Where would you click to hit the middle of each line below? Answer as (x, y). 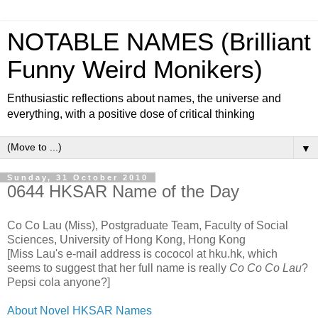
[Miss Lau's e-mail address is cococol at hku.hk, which (142, 253)
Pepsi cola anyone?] (59, 282)
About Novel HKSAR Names (79, 310)
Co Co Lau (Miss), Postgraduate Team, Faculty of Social (148, 225)
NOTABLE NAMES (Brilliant (159, 42)
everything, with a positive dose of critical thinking (131, 114)
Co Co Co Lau (265, 268)
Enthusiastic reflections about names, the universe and (144, 98)
